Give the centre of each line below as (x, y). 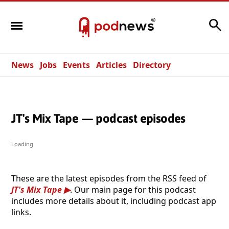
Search (193, 22)
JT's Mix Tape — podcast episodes (98, 118)
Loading (22, 144)
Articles (111, 65)
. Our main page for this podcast (133, 189)
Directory (152, 65)
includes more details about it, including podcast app (114, 201)
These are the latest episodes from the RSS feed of (109, 178)
